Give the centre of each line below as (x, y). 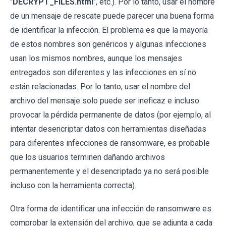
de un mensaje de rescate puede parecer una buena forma (112, 16)
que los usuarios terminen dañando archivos (88, 157)
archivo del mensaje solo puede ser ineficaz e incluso (105, 101)
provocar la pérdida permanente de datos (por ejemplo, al (110, 115)
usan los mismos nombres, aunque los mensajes (96, 59)
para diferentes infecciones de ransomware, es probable (110, 143)
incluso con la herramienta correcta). (73, 186)
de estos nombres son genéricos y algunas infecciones (108, 44)
